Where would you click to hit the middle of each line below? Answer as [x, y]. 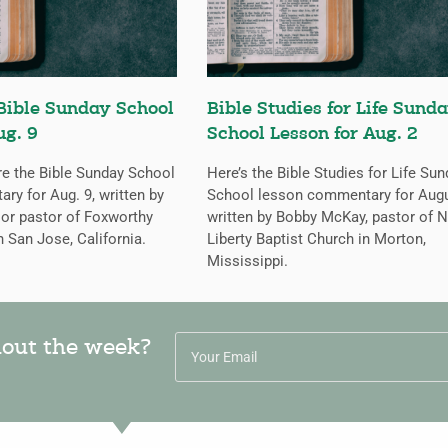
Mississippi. [247, 261]
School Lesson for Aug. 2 [312, 135]
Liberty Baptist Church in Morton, [316, 239]
